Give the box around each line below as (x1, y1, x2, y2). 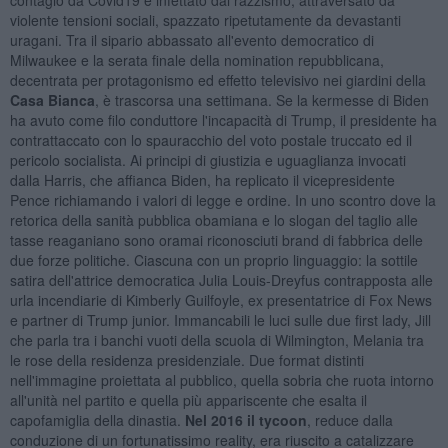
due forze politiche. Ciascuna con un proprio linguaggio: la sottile (9, 249, 418, 270)
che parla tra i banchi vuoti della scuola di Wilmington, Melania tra (9, 329, 424, 350)
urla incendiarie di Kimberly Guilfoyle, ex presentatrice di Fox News (9, 289, 432, 310)
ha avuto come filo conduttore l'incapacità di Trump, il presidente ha (9, 109, 437, 130)
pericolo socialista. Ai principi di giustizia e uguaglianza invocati (9, 149, 406, 170)
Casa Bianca (9, 89, 95, 110)
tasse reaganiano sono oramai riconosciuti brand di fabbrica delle (9, 229, 423, 250)
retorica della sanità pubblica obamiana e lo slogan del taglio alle (9, 209, 418, 230)
